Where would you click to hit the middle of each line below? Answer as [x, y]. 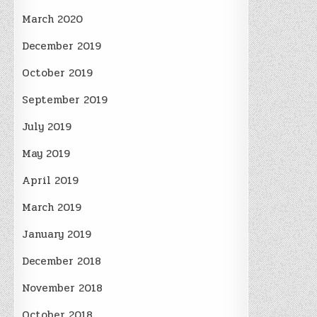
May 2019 [46, 153]
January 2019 [57, 234]
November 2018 [63, 288]
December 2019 [62, 46]
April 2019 [51, 180]
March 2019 [52, 207]
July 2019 [47, 126]
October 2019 [58, 73]
